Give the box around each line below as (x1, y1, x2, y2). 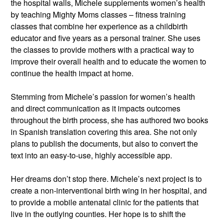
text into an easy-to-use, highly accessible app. (11, 149, 172, 161)
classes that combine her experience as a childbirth (11, 20, 188, 32)
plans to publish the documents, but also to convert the (11, 137, 198, 149)
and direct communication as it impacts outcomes (11, 102, 180, 114)
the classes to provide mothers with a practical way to (11, 44, 194, 55)
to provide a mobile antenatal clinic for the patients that (11, 196, 198, 208)
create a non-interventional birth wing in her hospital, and (11, 184, 207, 196)
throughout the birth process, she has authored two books (11, 114, 208, 126)
